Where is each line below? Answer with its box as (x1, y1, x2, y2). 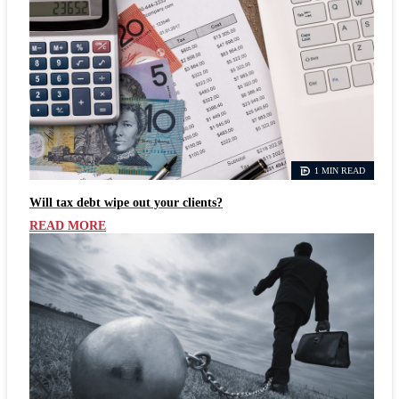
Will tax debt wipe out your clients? (29, 196, 223, 210)
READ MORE (29, 219, 106, 233)
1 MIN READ (314, 166, 365, 176)
